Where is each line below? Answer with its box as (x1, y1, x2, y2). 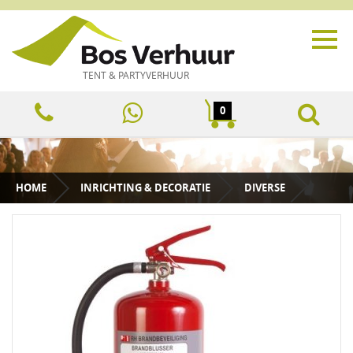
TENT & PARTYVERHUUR (82, 69, 189, 81)
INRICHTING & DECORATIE (80, 180, 210, 195)
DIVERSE (244, 180, 285, 195)
